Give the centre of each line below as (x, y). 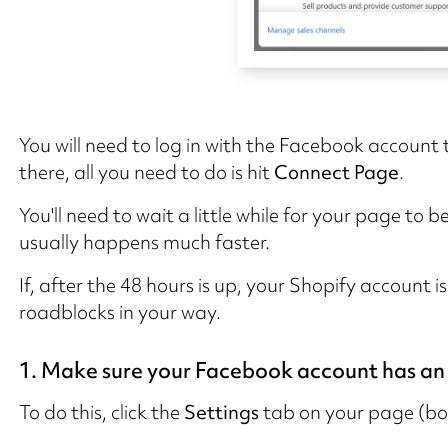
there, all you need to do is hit (146, 171)
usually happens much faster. (144, 241)
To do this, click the (101, 411)
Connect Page (336, 171)
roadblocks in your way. (119, 311)
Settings (221, 411)
